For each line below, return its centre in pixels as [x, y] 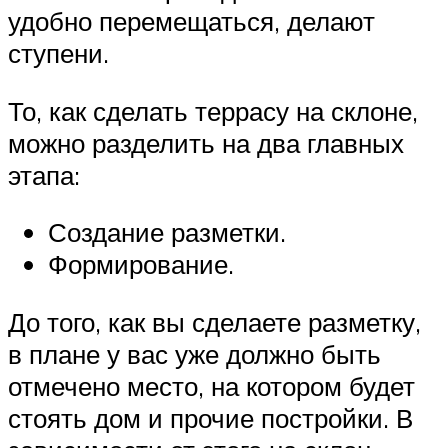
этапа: [44, 174]
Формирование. [141, 264]
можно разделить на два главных [206, 142]
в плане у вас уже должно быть [194, 353]
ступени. [58, 53]
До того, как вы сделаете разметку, [214, 321]
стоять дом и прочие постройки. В [210, 417]
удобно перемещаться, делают [191, 21]
